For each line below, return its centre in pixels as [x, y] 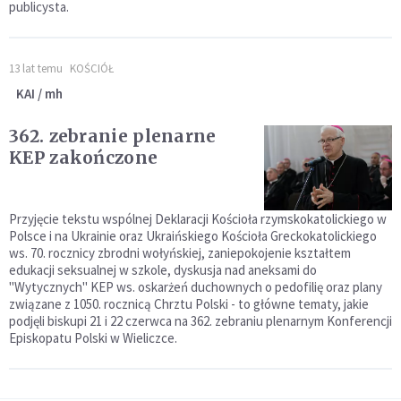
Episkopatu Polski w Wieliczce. [93, 338]
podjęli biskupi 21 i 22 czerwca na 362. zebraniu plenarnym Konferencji [200, 321]
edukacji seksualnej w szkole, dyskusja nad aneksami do [163, 270]
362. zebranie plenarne [113, 137]
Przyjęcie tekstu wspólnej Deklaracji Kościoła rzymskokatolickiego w [198, 219]
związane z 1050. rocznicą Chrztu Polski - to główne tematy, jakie [189, 304]
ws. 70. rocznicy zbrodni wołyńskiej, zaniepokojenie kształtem [180, 253]
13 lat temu [36, 69]
